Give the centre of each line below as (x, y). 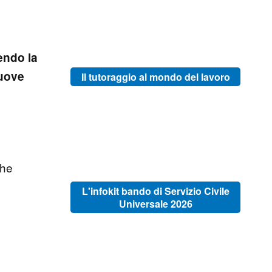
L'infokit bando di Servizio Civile (155, 191)
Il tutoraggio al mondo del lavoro (155, 76)
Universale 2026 (155, 204)
